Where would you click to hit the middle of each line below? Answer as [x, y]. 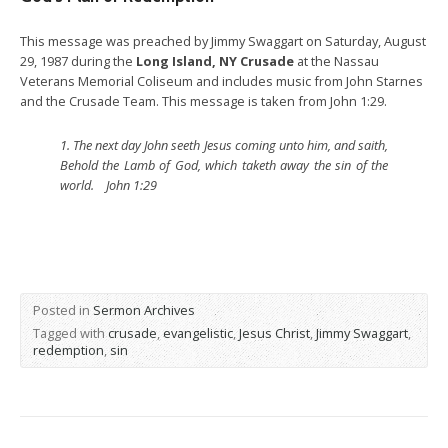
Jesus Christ [274, 333]
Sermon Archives [144, 310]
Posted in [63, 310]
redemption [68, 350]
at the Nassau [338, 61]
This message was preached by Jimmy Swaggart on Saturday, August [223, 41]
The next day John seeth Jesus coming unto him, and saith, [231, 145]
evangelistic [198, 333]
